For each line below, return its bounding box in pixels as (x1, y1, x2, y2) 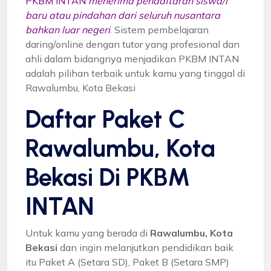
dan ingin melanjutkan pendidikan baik (57, 241, 233, 253)
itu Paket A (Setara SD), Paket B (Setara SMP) (25, 255, 229, 268)
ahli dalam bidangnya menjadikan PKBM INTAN (25, 52, 239, 65)
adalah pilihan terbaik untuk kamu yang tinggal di (25, 67, 245, 79)
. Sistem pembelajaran (110, 23, 209, 36)
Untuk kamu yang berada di (25, 226, 150, 239)
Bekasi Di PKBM (25, 162, 190, 192)
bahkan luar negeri (25, 23, 110, 36)
